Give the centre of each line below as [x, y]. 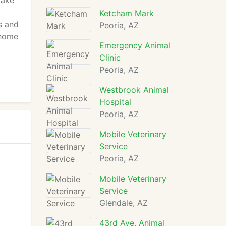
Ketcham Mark [127, 13]
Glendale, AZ [124, 203]
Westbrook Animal [134, 90]
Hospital [115, 102]
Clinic [110, 58]
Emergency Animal [135, 45]
